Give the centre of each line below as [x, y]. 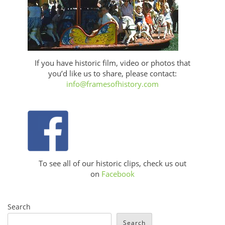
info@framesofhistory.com [113, 84]
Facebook [118, 174]
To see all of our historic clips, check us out [113, 163]
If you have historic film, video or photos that [113, 63]
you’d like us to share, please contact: [113, 74]
